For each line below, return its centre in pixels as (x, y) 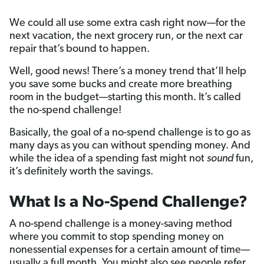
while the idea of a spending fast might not (108, 159)
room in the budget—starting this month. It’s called (125, 98)
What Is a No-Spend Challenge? (128, 203)
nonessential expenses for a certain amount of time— (130, 250)
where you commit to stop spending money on (117, 237)
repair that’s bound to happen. (80, 49)
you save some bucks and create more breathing (121, 85)
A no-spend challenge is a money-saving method (121, 225)
